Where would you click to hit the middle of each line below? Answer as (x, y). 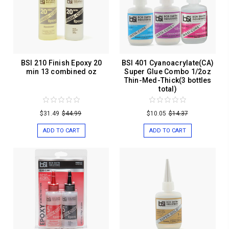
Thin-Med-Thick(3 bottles (168, 80)
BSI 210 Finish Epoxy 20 (61, 63)
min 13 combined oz (61, 71)
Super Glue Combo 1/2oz (168, 71)
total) (168, 89)
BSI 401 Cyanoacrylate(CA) (168, 63)
